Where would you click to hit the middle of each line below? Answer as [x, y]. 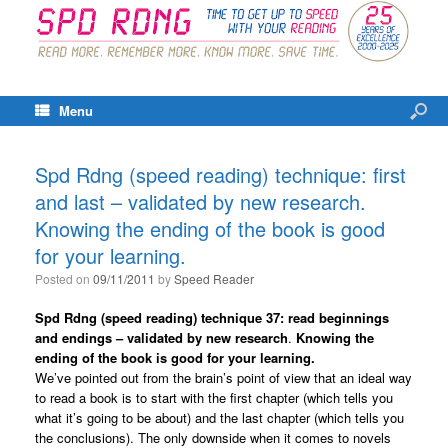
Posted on [64, 279]
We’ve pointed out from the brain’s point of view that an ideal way [223, 378]
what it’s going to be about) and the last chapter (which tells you [219, 418]
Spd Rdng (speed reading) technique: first [220, 175]
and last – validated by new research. [200, 202]
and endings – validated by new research [161, 338]
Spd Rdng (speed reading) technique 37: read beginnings [212, 318]
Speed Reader [214, 279]
